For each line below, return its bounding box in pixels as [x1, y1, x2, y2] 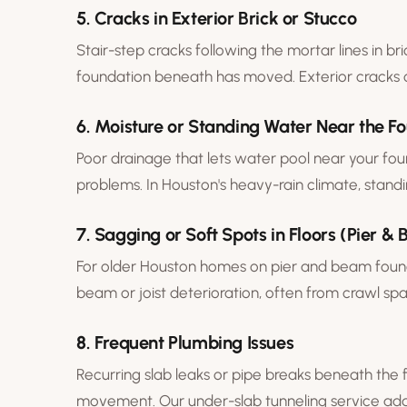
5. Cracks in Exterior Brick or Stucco [76, 6, 357, 29]
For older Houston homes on [76, 256, 271, 275]
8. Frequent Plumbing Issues [76, 331, 294, 353]
